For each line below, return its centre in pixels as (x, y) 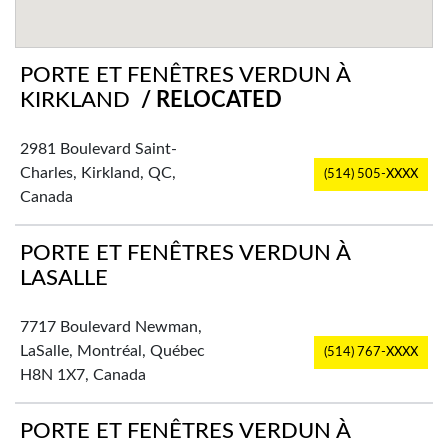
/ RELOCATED (209, 100)
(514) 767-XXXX (371, 352)
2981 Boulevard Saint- (98, 148)
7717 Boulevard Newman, (111, 326)
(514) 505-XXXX (371, 174)
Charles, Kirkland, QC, (98, 172)
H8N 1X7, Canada (83, 374)
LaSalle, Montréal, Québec (112, 350)
